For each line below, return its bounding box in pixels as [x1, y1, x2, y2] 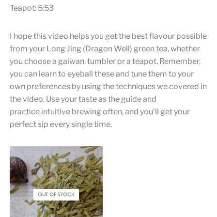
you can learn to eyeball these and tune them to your [10, 69, 194, 78]
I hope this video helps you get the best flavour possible [10, 31, 207, 41]
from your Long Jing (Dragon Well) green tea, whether [10, 44, 200, 53]
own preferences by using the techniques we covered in [10, 81, 207, 91]
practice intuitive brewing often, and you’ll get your [10, 107, 190, 116]
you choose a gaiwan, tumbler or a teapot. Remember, [10, 56, 201, 66]
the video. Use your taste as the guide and [10, 94, 156, 104]
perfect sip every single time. [10, 119, 112, 129]
